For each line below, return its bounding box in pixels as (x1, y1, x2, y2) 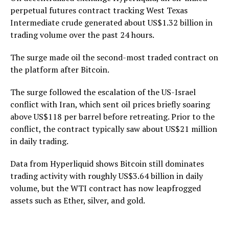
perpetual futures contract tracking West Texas (10, 4, 188, 16)
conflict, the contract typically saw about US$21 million (10, 123, 217, 134)
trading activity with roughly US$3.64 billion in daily (10, 170, 203, 181)
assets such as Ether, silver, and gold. (10, 194, 145, 206)
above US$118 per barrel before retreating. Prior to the (10, 110, 215, 122)
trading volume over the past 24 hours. (10, 29, 154, 40)
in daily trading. (10, 135, 68, 147)
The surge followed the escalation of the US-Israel (10, 86, 196, 98)
